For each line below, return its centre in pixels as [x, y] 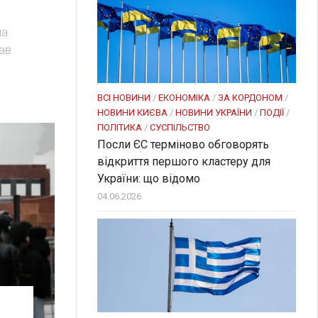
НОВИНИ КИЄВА [132, 113]
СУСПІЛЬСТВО [180, 128]
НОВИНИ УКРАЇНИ [214, 113]
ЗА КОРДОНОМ [250, 98]
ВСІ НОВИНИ [124, 98]
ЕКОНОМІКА [184, 98]
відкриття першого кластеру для [184, 162]
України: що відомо [149, 179]
